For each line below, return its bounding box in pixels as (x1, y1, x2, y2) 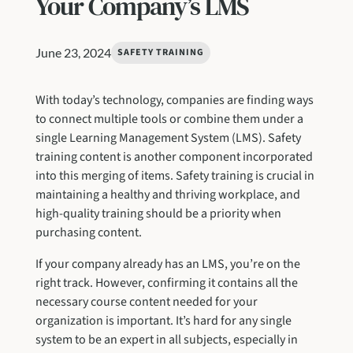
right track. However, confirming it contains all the (35, 273, 298, 292)
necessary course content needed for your (35, 292, 258, 310)
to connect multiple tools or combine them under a (35, 110, 303, 128)
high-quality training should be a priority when (35, 204, 281, 222)
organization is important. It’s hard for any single (35, 311, 292, 329)
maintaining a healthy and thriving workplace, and (35, 185, 300, 203)
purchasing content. (35, 223, 144, 241)
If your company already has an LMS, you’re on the (35, 255, 300, 273)
